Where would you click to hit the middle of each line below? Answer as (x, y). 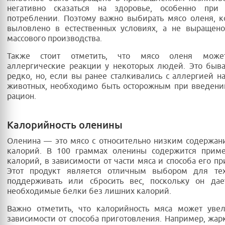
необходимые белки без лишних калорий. (89, 192)
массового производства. (54, 39)
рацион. (22, 97)
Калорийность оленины (65, 125)
